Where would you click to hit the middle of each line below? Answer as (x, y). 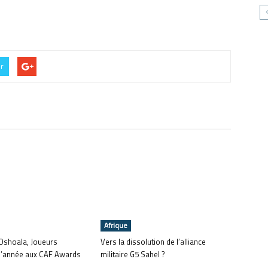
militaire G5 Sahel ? (133, 254)
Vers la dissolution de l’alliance (153, 242)
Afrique (116, 225)
